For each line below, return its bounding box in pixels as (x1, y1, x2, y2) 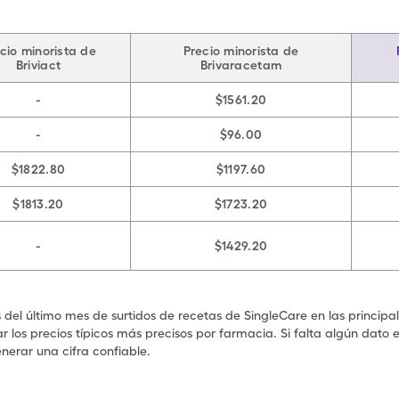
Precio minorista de (183, 44, 299, 58)
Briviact (15, 58, 61, 72)
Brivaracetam (199, 58, 282, 72)
